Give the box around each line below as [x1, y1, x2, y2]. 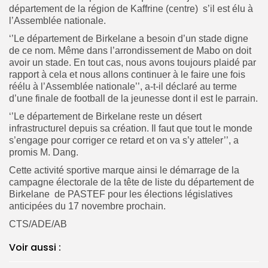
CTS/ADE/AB [9, 218, 67, 229]
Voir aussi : [9, 240, 61, 254]
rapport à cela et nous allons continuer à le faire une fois [9, 69, 245, 80]
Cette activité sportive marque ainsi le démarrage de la [9, 165, 239, 175]
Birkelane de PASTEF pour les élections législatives [9, 188, 233, 199]
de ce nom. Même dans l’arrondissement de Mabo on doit [9, 45, 251, 56]
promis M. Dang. [9, 147, 78, 157]
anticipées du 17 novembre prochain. [9, 200, 166, 211]
